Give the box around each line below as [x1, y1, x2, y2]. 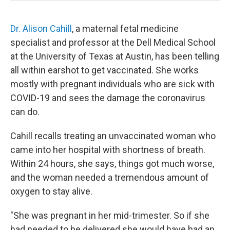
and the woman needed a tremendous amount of [10, 172, 209, 183]
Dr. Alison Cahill [10, 23, 72, 34]
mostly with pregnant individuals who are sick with [10, 79, 215, 89]
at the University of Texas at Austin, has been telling [10, 51, 219, 62]
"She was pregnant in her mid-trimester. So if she [10, 210, 209, 221]
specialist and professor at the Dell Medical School [10, 37, 216, 48]
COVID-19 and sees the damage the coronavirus [10, 92, 205, 103]
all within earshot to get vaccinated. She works [10, 65, 199, 75]
